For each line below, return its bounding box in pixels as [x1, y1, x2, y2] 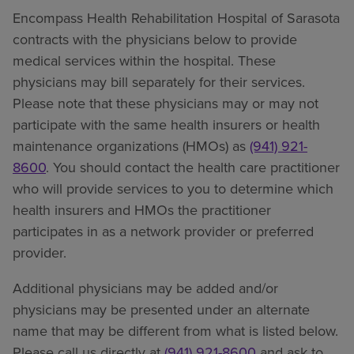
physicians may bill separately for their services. [13, 72, 305, 92]
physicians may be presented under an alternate [13, 299, 310, 320]
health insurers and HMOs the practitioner [13, 200, 271, 220]
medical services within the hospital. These [13, 51, 276, 71]
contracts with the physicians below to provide [13, 29, 297, 50]
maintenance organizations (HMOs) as [13, 136, 250, 156]
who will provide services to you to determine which [13, 179, 333, 199]
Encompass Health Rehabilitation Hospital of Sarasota [13, 8, 340, 28]
